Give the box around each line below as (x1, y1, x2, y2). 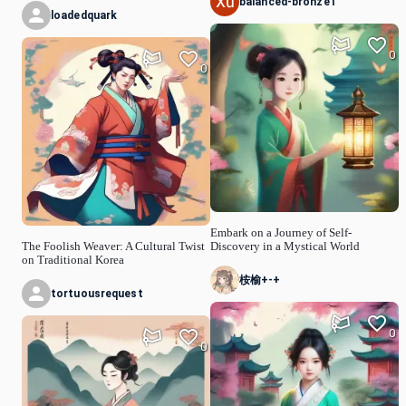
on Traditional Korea (22, 254, 124, 267)
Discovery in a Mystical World (210, 240, 360, 254)
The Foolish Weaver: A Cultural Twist (22, 240, 205, 254)
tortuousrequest (51, 287, 143, 301)
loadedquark (51, 8, 118, 22)
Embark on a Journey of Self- (210, 227, 352, 240)
